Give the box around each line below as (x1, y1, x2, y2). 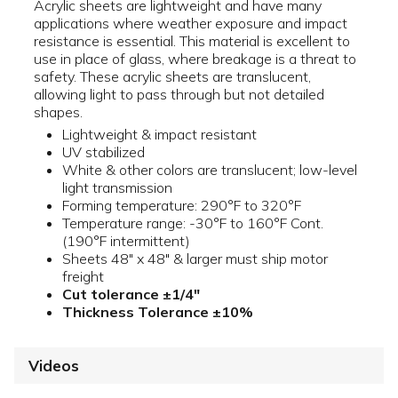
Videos (28, 355, 79, 375)
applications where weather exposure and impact (34, 14, 347, 33)
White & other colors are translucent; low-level (62, 160, 357, 179)
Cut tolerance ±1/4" (62, 284, 200, 303)
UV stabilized (62, 142, 145, 161)
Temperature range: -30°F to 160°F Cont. (62, 213, 323, 232)
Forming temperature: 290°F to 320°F (62, 195, 301, 214)
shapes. (34, 103, 83, 122)
